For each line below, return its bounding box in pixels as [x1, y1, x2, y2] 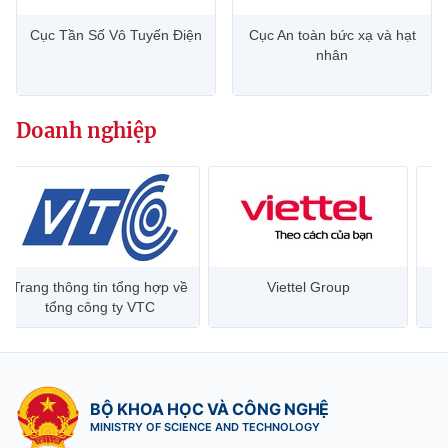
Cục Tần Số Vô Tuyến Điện [30, 27, 202, 43]
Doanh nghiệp [16, 118, 157, 143]
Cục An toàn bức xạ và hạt [248, 27, 416, 43]
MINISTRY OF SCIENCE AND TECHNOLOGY [90, 420, 320, 434]
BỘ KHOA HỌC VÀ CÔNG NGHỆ [90, 400, 330, 419]
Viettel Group [266, 279, 350, 295]
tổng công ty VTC [45, 299, 155, 315]
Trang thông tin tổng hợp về [12, 279, 188, 295]
